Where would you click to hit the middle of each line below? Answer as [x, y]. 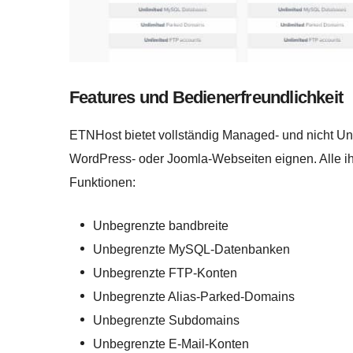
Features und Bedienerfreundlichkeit [206, 98]
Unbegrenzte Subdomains [166, 321]
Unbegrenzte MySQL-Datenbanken [191, 250]
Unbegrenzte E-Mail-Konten [171, 344]
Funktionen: [102, 182]
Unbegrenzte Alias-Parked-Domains [194, 297]
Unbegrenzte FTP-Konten [165, 273]
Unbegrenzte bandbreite [161, 226]
